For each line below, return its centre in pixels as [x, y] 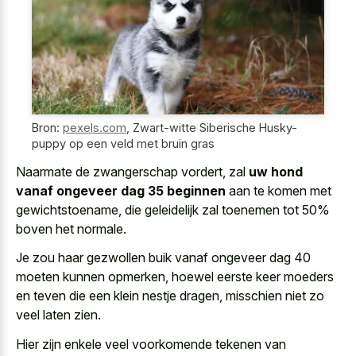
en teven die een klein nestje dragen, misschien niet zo [170, 296]
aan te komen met [279, 190]
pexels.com [95, 128]
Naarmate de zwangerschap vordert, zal [132, 171]
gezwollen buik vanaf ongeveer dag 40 [199, 258]
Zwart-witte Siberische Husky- [215, 128]
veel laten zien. [58, 315]
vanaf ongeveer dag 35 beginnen [121, 190]
